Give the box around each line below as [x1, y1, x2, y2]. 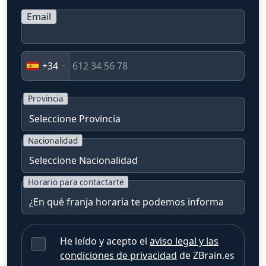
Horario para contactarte [27, 176, 124, 188]
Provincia [27, 93, 64, 104]
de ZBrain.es [177, 249, 235, 262]
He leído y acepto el [60, 235, 150, 248]
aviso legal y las [150, 235, 218, 248]
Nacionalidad [27, 135, 78, 146]
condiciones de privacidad [60, 249, 177, 262]
